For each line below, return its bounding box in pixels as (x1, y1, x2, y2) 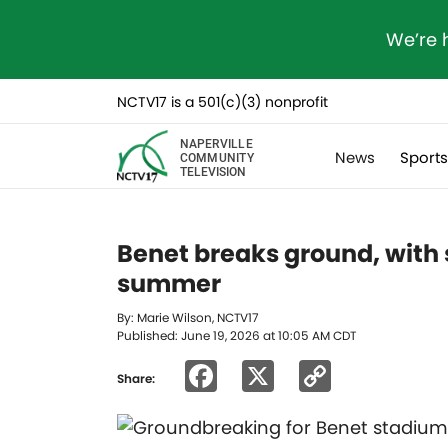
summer (117, 267, 221, 300)
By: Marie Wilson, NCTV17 (117, 309, 259, 326)
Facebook (217, 353, 372, 398)
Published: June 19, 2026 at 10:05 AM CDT (117, 327, 356, 344)
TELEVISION (179, 162, 246, 179)
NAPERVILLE (179, 134, 253, 151)
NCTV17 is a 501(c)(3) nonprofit (117, 92, 328, 112)
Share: (117, 369, 155, 387)
